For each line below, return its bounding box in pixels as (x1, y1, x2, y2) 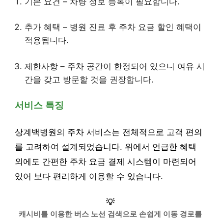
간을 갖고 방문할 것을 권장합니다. (25, 74, 154, 84)
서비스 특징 (15, 100, 64, 110)
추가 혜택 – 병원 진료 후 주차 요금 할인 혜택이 (25, 22, 201, 32)
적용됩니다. (25, 35, 69, 45)
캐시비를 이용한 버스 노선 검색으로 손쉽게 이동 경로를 (18, 210, 202, 218)
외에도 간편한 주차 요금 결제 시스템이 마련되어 (15, 157, 196, 166)
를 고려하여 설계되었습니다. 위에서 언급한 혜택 (15, 142, 196, 152)
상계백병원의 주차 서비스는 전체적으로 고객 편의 (15, 127, 202, 137)
